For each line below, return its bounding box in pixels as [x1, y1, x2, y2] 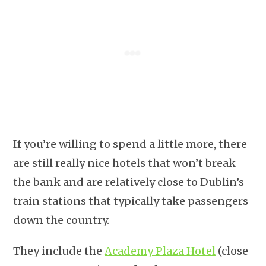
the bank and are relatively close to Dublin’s [13, 175, 245, 189]
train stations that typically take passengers [13, 194, 249, 208]
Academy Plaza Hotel [104, 243, 216, 258]
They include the [13, 243, 105, 258]
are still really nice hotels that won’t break [13, 156, 236, 170]
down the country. [13, 213, 110, 227]
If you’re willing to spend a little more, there [13, 137, 248, 151]
